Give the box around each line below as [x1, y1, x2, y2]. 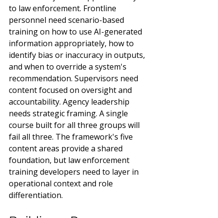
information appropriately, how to [9, 38, 136, 49]
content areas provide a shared [9, 143, 125, 154]
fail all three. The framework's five [9, 131, 135, 142]
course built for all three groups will [9, 120, 142, 130]
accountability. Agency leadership [9, 96, 131, 107]
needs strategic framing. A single [9, 108, 130, 119]
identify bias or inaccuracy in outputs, [9, 50, 147, 60]
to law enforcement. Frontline [9, 3, 118, 14]
